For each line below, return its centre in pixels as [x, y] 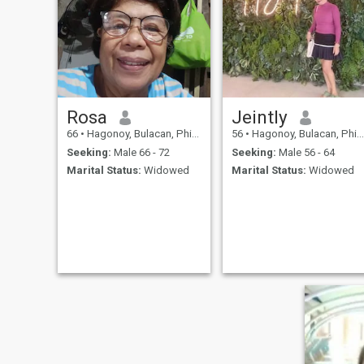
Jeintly [259, 117]
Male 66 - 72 [140, 152]
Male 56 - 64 [305, 152]
